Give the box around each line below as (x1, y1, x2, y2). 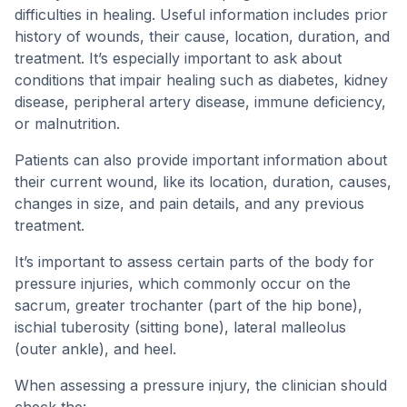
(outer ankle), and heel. (15, 340, 176, 358)
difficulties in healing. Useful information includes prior (15, 5, 388, 24)
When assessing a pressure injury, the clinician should (15, 376, 387, 394)
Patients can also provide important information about (15, 151, 387, 169)
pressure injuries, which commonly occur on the (15, 274, 351, 293)
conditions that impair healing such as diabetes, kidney (15, 71, 388, 89)
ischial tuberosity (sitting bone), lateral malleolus (15, 318, 346, 336)
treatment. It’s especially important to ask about (15, 49, 342, 67)
